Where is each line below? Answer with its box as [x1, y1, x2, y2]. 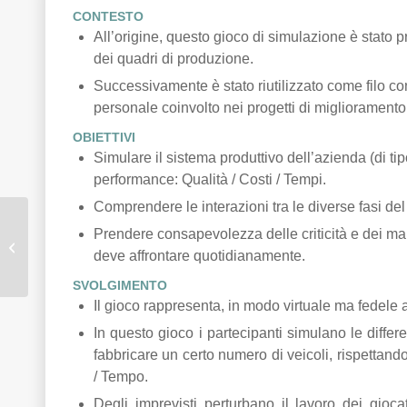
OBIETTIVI [73, 130, 135, 144]
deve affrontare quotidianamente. [94, 248, 305, 263]
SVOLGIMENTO [73, 278, 167, 293]
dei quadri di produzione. [94, 51, 253, 66]
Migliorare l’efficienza [32, 220, 143, 234]
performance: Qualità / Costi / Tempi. [94, 172, 326, 187]
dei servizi [32, 239, 85, 253]
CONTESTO [73, 9, 144, 24]
